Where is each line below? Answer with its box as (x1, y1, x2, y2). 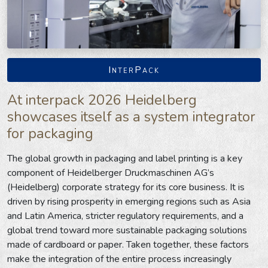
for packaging (7, 123, 93, 143)
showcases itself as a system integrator (7, 106, 255, 126)
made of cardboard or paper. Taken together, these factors (7, 237, 249, 251)
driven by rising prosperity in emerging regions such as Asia (7, 194, 251, 208)
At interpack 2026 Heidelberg (7, 90, 197, 109)
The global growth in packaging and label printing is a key (7, 151, 242, 165)
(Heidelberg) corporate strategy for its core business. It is (7, 180, 245, 194)
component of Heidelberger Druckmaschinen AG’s (7, 166, 214, 179)
